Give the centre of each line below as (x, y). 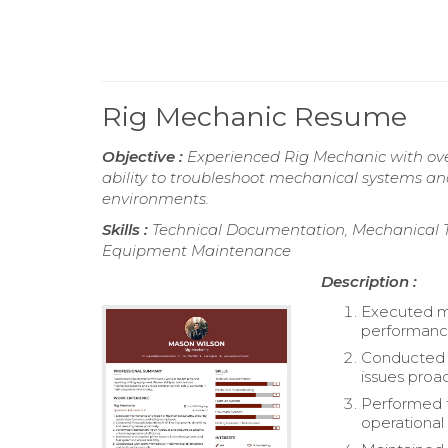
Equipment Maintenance (196, 250)
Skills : (127, 229)
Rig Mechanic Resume (254, 116)
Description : (369, 281)
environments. (155, 198)
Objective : (144, 156)
